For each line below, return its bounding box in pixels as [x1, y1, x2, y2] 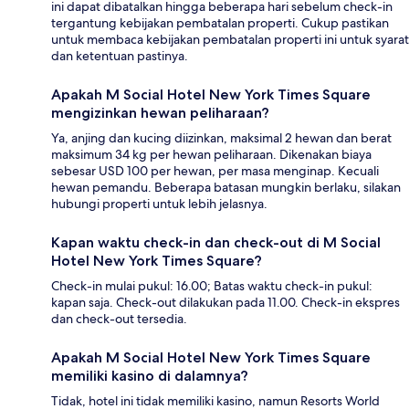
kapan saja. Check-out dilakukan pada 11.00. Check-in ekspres [51, 294, 400, 311]
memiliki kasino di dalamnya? [51, 367, 248, 385]
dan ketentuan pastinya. [51, 47, 188, 65]
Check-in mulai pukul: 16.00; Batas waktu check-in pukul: [51, 278, 372, 295]
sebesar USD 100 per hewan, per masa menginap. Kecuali [51, 163, 379, 180]
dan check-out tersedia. [51, 310, 187, 328]
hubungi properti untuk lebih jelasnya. [51, 195, 267, 213]
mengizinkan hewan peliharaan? [51, 104, 269, 122]
